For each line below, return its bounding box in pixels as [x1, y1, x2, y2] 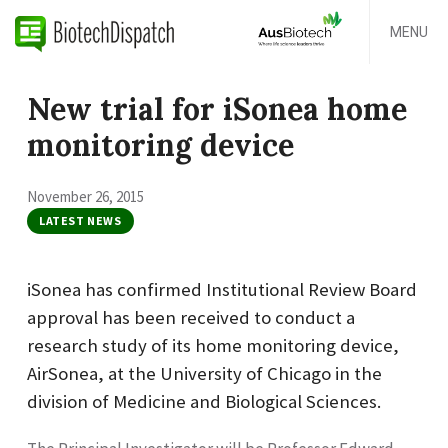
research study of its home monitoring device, [27, 333, 399, 357]
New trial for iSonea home [27, 90, 407, 128]
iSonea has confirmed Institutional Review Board [27, 277, 417, 301]
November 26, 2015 [27, 186, 144, 206]
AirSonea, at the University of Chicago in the [27, 361, 382, 385]
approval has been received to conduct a [27, 305, 355, 329]
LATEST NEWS [39, 212, 122, 228]
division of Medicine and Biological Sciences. [27, 389, 381, 413]
